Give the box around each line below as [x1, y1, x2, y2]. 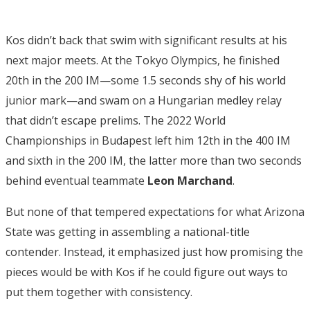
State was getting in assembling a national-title [6, 224, 250, 239]
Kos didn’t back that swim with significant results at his [6, 32, 287, 48]
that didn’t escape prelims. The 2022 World [6, 112, 226, 128]
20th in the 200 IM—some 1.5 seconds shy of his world [6, 72, 286, 88]
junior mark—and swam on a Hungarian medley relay [6, 92, 282, 108]
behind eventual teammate [6, 172, 147, 188]
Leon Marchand [147, 172, 232, 188]
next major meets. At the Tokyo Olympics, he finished [6, 52, 280, 68]
